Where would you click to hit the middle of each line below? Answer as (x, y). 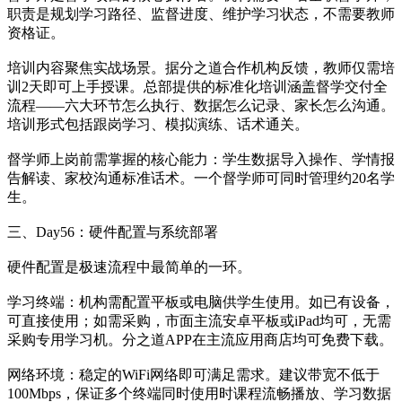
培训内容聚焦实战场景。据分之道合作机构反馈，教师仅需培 (201, 67)
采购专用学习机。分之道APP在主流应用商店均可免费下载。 (200, 339)
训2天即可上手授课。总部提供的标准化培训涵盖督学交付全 (197, 86)
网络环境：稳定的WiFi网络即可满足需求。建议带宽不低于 (193, 374)
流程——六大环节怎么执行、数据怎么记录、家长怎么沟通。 (201, 105)
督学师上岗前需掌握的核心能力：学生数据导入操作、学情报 (201, 159)
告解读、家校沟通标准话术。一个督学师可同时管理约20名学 (201, 178)
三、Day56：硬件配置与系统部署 (113, 232)
